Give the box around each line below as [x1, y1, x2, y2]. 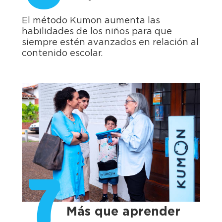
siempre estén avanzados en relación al [22, 38, 199, 48]
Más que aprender [66, 206, 180, 219]
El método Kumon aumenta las [22, 16, 160, 26]
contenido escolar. [22, 49, 103, 58]
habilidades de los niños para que [22, 27, 172, 37]
